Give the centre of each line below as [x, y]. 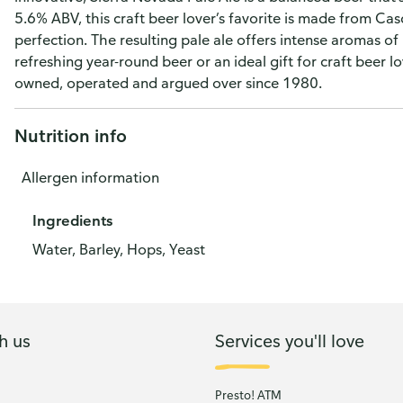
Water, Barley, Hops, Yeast [119, 249]
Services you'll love [290, 340]
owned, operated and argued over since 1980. [168, 83]
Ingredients [72, 220]
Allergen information [90, 177]
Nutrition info [71, 135]
